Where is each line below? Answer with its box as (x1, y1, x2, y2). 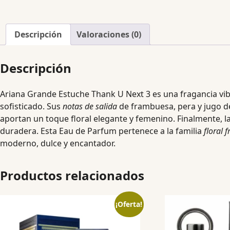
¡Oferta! (116, 199, 143, 209)
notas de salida (63, 101, 117, 112)
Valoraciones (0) (76, 29, 141, 41)
